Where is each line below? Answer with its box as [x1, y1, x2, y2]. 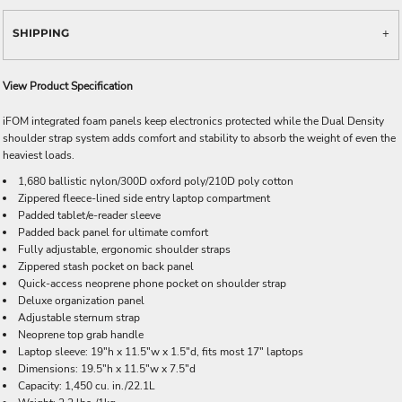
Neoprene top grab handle [18, 327, 144, 342]
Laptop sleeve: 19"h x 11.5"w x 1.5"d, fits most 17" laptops [18, 344, 303, 359]
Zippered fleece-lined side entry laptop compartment [18, 190, 270, 205]
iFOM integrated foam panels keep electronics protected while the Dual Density [3, 113, 384, 128]
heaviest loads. [3, 147, 74, 162]
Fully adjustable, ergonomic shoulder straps [18, 241, 231, 257]
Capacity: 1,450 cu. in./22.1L [18, 378, 155, 393]
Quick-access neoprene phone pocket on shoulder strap [18, 275, 286, 291]
